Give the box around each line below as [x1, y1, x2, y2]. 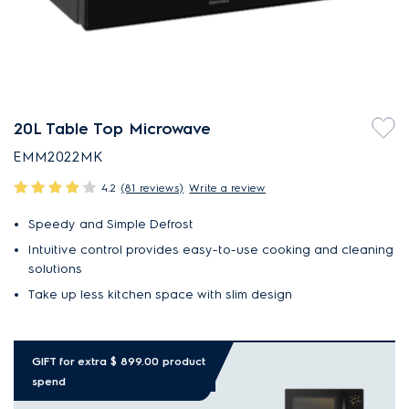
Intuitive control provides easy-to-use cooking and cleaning [28, 242, 393, 257]
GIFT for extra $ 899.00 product [32, 354, 205, 368]
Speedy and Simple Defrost [28, 216, 194, 232]
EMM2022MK [14, 148, 103, 165]
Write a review [189, 181, 267, 194]
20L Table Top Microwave [14, 119, 211, 138]
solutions [28, 261, 82, 277]
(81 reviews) [121, 181, 184, 194]
